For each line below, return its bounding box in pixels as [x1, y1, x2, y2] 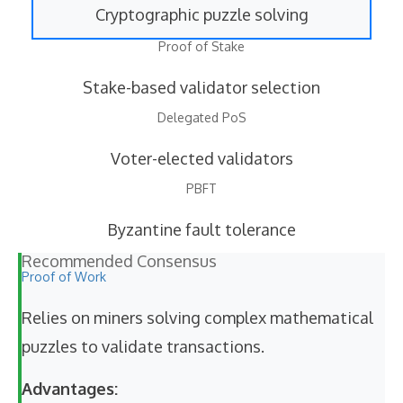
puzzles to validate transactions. [22, 336, 264, 357]
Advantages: [22, 379, 118, 399]
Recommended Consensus [22, 251, 217, 272]
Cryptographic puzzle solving [94, 4, 309, 25]
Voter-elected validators [110, 148, 293, 169]
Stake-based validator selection [83, 77, 320, 98]
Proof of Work [22, 269, 106, 285]
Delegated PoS [157, 110, 246, 126]
